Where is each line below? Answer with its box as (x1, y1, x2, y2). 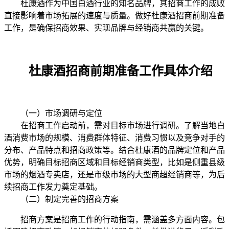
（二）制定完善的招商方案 (4, 194, 119, 203)
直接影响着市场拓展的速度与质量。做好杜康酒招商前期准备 (4, 11, 225, 20)
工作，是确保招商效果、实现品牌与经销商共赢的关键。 (4, 23, 209, 32)
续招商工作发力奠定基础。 (4, 182, 102, 191)
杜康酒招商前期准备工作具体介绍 (4, 64, 213, 78)
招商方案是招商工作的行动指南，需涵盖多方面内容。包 (4, 215, 225, 224)
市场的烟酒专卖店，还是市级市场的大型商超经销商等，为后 (4, 170, 225, 179)
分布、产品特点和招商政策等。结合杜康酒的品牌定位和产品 (4, 145, 225, 154)
